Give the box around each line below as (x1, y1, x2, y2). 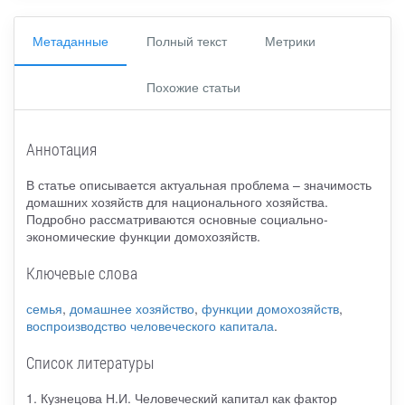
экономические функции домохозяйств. (25, 227, 260, 246)
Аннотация (25, 138, 97, 161)
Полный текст (146, 31, 227, 50)
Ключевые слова (25, 262, 137, 285)
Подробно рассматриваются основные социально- (25, 210, 328, 229)
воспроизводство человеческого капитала (25, 316, 274, 335)
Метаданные (33, 31, 108, 50)
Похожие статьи (146, 77, 240, 96)
